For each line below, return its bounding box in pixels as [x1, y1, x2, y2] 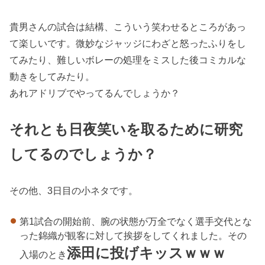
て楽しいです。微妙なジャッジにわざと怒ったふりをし [9, 38, 247, 49]
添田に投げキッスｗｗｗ [66, 245, 226, 261]
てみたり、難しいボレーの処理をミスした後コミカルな [9, 54, 247, 66]
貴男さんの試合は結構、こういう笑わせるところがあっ [9, 21, 247, 33]
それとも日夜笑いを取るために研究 [9, 121, 243, 137]
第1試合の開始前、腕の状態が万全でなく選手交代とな [19, 216, 252, 227]
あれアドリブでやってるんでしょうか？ [9, 88, 180, 99]
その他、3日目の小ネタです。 [9, 185, 138, 196]
